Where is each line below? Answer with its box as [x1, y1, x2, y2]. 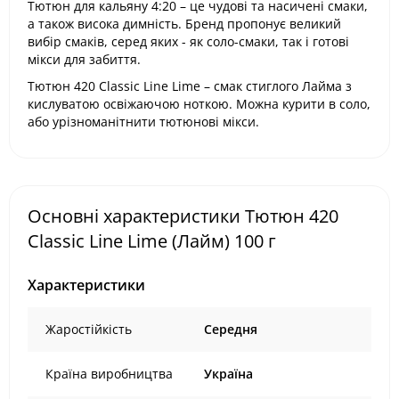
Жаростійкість [45, 321, 132, 338]
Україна [204, 365, 253, 382]
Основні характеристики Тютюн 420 [28, 204, 338, 228]
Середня [204, 321, 257, 338]
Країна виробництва [45, 365, 173, 382]
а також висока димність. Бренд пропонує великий [28, 15, 341, 32]
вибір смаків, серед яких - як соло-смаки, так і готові [28, 33, 349, 50]
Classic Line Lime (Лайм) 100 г [28, 229, 276, 253]
